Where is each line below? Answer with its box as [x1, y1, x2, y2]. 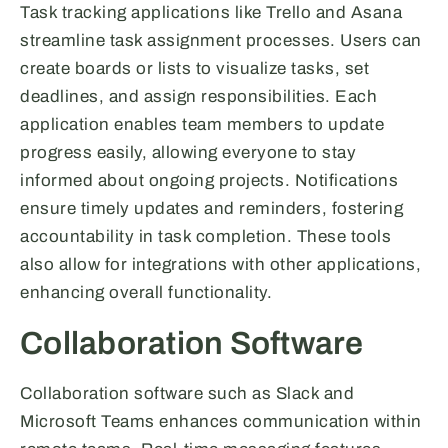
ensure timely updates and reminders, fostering [20, 199, 403, 219]
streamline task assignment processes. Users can [20, 31, 422, 51]
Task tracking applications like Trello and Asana [20, 3, 402, 23]
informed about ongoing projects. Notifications [20, 171, 398, 191]
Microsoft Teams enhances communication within [20, 412, 422, 432]
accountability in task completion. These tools [20, 227, 391, 247]
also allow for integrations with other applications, [20, 255, 421, 275]
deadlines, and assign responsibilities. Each [20, 87, 377, 107]
